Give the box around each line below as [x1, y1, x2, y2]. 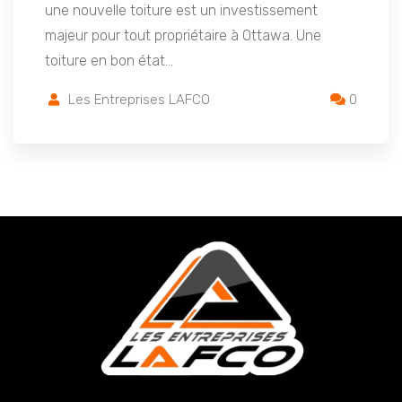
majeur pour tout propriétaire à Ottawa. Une [45, 27, 321, 45]
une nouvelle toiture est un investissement [45, 2, 318, 20]
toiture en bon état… [45, 52, 173, 70]
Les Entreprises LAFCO [68, 92, 210, 109]
